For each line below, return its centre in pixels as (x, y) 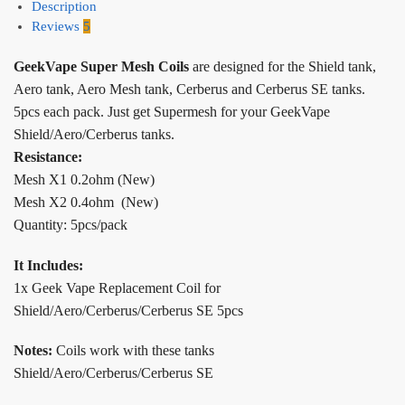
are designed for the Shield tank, (283, 67)
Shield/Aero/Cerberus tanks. (94, 135)
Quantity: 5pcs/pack (71, 225)
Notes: (35, 351)
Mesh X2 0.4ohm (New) (86, 202)
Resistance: (48, 157)
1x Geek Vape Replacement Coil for (117, 287)
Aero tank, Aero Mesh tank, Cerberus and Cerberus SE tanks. (189, 89)
